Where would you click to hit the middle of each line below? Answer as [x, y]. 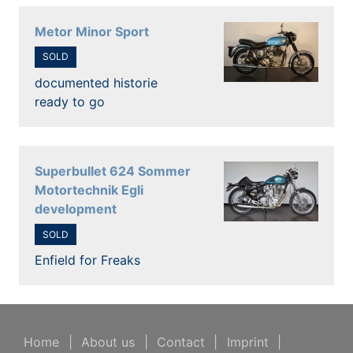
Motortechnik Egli [89, 190]
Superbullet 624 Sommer [113, 171]
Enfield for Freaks [87, 260]
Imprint [247, 342]
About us [108, 342]
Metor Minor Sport [92, 31]
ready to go [70, 102]
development [76, 209]
